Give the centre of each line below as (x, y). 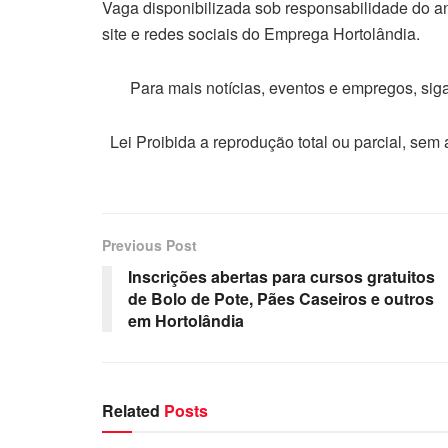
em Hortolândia (186, 321)
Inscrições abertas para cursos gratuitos (281, 277)
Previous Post (149, 245)
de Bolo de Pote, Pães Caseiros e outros (281, 299)
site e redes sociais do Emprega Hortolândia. (261, 34)
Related (131, 411)
